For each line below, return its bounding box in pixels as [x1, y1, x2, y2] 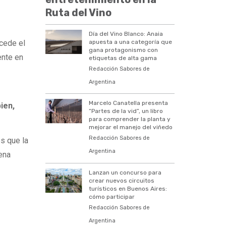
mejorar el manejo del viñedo [89, 124, 173, 131]
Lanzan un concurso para [89, 168, 162, 176]
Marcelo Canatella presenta [89, 99, 168, 107]
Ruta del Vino [45, 6, 112, 19]
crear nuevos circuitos [89, 177, 155, 184]
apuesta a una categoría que [89, 38, 173, 46]
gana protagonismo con [89, 46, 158, 54]
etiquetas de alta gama [89, 54, 157, 62]
